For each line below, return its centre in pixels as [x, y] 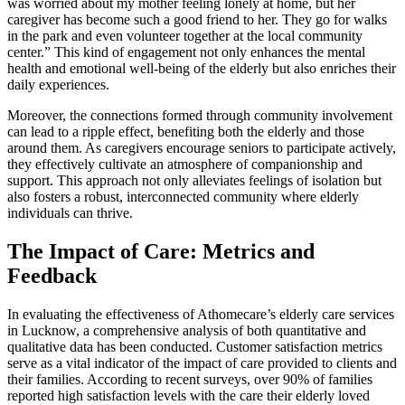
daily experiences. [58, 84]
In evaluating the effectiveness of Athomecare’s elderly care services [201, 314]
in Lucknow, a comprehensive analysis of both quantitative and [187, 330]
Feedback [52, 275]
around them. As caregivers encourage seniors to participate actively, [202, 147]
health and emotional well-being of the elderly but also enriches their [202, 68]
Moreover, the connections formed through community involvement [200, 115]
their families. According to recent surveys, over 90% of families [190, 379]
